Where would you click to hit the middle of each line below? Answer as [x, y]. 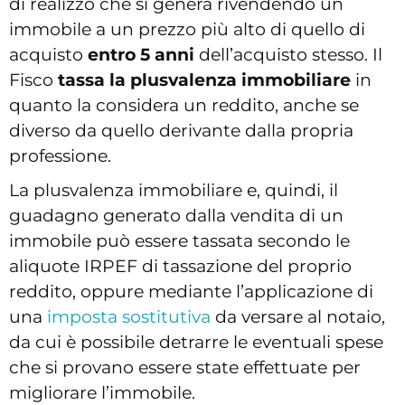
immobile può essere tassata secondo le [179, 241]
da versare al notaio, [298, 317]
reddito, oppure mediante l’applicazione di [191, 292]
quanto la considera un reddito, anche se [184, 106]
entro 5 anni [141, 55]
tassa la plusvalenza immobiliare [204, 80]
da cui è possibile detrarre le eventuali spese [196, 343]
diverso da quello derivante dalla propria [181, 131]
